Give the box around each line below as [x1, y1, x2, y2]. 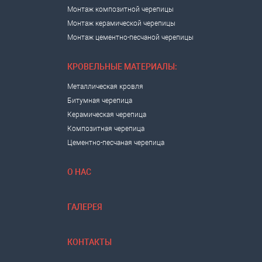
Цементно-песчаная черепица [67, 139, 164, 147]
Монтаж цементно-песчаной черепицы [67, 33, 194, 42]
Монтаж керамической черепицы [67, 19, 175, 27]
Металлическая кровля [67, 82, 143, 91]
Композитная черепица [67, 125, 144, 133]
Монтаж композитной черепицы [67, 5, 174, 13]
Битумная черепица [67, 96, 132, 105]
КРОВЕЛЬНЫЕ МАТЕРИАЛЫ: [67, 62, 177, 71]
